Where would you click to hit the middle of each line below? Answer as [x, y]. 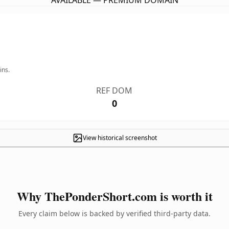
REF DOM [114, 90]
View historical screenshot [120, 138]
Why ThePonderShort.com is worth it [114, 196]
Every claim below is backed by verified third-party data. [114, 213]
